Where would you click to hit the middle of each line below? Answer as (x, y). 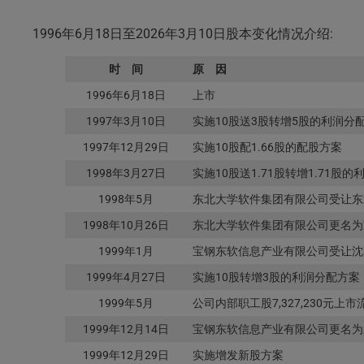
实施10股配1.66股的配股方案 (267, 147)
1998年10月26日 (126, 225)
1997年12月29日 (126, 147)
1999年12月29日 (126, 355)
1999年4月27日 (126, 277)
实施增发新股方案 (238, 355)
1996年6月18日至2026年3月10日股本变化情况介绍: (183, 33)
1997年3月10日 (126, 121)
